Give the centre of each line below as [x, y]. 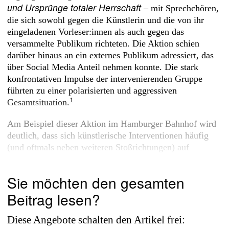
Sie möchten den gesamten [96, 183]
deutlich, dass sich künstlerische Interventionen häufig [108, 135]
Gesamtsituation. [38, 102]
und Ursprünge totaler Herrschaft [74, 8]
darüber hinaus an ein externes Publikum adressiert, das [110, 55]
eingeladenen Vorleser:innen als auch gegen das [95, 32]
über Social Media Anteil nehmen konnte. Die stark [102, 67]
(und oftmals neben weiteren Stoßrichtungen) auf [98, 147]
